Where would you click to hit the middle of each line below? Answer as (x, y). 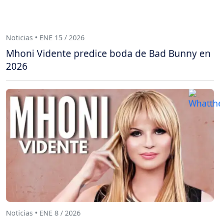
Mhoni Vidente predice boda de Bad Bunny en (108, 53)
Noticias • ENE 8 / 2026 (43, 213)
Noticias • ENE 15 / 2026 (45, 38)
